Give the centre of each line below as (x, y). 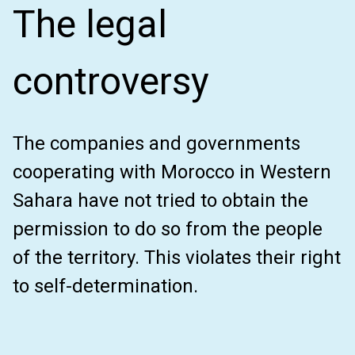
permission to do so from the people (168, 229)
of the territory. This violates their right (177, 258)
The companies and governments (157, 143)
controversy (111, 81)
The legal (90, 24)
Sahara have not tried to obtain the (160, 200)
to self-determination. (105, 286)
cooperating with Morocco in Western (172, 172)
